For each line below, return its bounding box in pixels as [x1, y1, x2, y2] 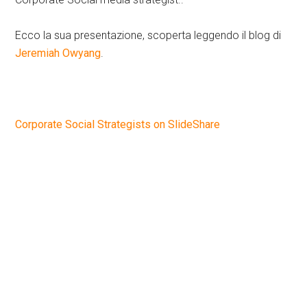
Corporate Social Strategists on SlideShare [15, 118, 221, 132]
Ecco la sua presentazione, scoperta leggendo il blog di [15, 29, 282, 42]
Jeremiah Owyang [15, 47, 101, 60]
